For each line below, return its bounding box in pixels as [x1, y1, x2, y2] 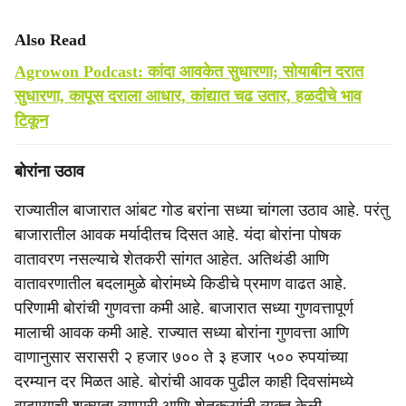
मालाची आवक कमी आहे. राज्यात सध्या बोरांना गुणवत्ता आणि [14, 324, 349, 342]
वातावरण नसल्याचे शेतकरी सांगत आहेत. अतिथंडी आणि [14, 250, 329, 268]
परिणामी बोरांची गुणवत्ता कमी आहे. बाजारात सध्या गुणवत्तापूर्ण [14, 299, 353, 317]
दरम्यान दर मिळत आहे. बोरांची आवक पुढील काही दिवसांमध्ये [14, 372, 353, 391]
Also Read [14, 31, 86, 49]
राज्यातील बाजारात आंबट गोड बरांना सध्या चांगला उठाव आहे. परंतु [14, 201, 389, 219]
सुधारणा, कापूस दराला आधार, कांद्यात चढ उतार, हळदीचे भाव [14, 87, 362, 105]
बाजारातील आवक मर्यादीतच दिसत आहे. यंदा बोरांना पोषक [14, 226, 341, 244]
